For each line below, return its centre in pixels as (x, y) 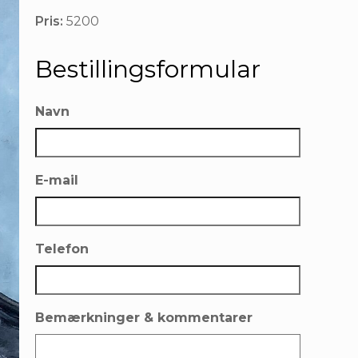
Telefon (62, 249)
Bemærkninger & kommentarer (144, 318)
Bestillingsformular (148, 69)
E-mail (57, 180)
